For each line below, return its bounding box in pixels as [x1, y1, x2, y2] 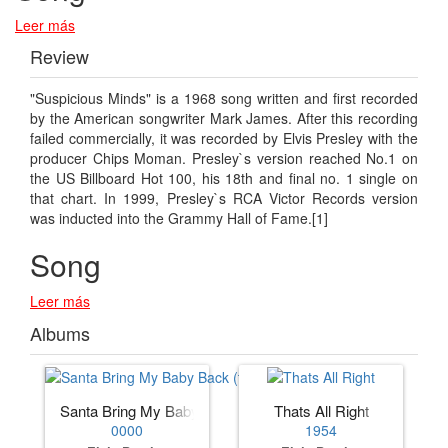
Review [30, 42, 89, 69]
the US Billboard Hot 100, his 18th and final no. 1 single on [30, 167, 418, 188]
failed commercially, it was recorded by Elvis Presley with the [30, 127, 418, 148]
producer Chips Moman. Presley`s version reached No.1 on [30, 147, 418, 168]
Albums [30, 319, 90, 346]
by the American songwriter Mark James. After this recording [30, 107, 418, 128]
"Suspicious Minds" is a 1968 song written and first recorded [30, 87, 418, 108]
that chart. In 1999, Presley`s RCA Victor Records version [30, 187, 418, 208]
